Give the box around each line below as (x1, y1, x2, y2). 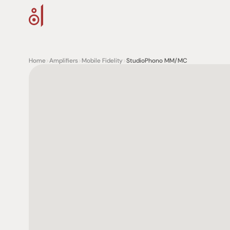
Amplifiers (49, 56, 78, 65)
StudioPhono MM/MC (126, 56, 187, 65)
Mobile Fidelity (82, 56, 123, 65)
